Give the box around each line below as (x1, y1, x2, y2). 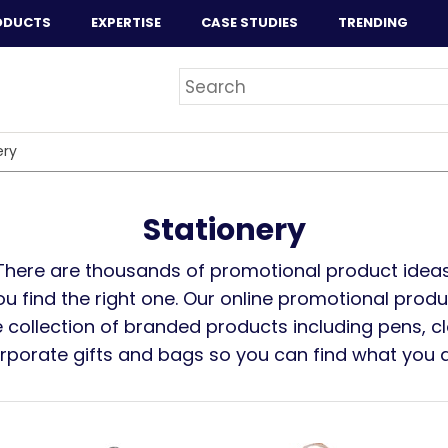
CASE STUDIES (201, 13, 298, 32)
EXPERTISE (91, 13, 161, 32)
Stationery (142, 209, 306, 251)
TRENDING (338, 13, 408, 32)
